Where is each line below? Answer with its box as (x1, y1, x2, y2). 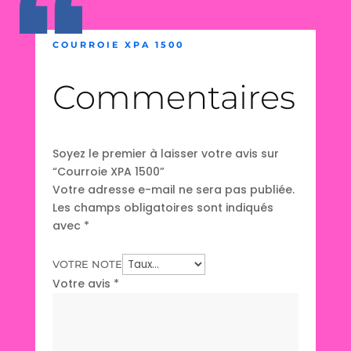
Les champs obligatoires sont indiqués (52, 199, 274, 215)
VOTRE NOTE (52, 257, 123, 270)
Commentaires (52, 76, 296, 118)
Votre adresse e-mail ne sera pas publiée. (52, 181, 295, 197)
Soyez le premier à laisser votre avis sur (52, 145, 280, 161)
